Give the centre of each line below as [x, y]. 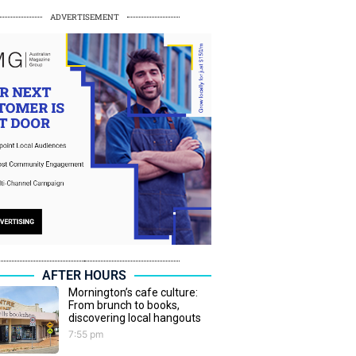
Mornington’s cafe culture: [133, 293]
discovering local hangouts [135, 318]
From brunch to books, [124, 306]
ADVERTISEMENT [84, 17]
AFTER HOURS [84, 276]
